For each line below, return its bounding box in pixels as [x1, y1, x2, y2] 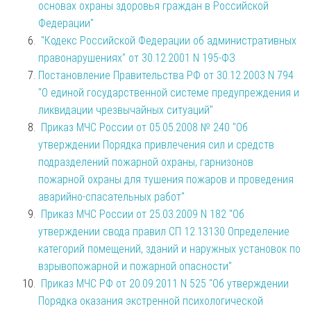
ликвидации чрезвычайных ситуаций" [38, 103, 213, 117]
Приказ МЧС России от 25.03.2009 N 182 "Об [41, 207, 244, 221]
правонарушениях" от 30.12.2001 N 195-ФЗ [38, 51, 235, 65]
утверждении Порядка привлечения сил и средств [38, 137, 274, 151]
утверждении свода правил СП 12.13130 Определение [38, 224, 289, 238]
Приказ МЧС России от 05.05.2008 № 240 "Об [41, 120, 248, 134]
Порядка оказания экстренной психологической [38, 294, 263, 308]
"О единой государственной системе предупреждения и [38, 85, 299, 99]
